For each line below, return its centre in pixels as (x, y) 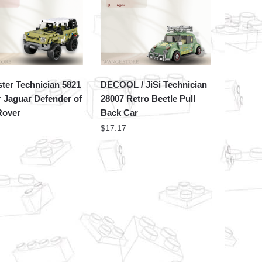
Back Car (120, 112)
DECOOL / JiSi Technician (154, 84)
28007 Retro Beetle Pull (148, 98)
